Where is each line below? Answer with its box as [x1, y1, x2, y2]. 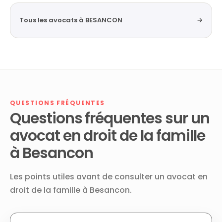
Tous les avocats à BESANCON [19, 15, 122, 25]
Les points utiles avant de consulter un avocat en [10, 171, 208, 182]
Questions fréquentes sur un [10, 108, 210, 129]
